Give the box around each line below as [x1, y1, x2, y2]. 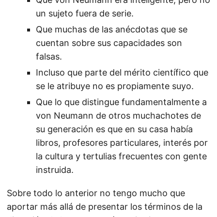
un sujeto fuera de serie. [36, 8, 134, 18]
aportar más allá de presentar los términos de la [7, 201, 202, 212]
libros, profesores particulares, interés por [36, 138, 208, 148]
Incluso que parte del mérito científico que [36, 67, 208, 77]
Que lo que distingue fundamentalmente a [36, 97, 207, 107]
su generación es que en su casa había [36, 124, 193, 134]
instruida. [36, 165, 74, 175]
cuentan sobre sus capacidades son [36, 38, 182, 48]
